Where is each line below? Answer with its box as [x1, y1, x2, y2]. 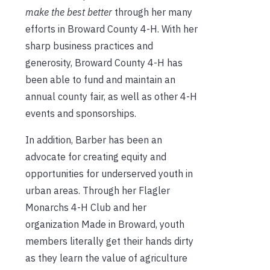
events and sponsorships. [25, 107, 136, 119]
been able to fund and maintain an [25, 73, 175, 86]
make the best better [25, 5, 112, 18]
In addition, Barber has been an [25, 133, 162, 146]
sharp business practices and [25, 39, 153, 52]
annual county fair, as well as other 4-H [25, 90, 197, 102]
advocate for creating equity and [25, 150, 166, 163]
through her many [112, 5, 192, 18]
